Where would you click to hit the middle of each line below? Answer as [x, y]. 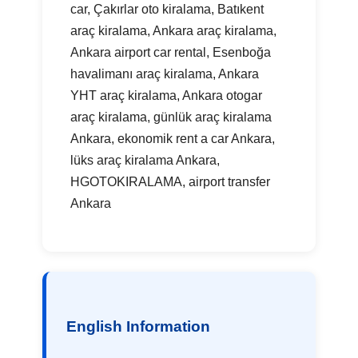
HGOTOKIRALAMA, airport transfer [171, 181]
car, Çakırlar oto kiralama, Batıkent [167, 9]
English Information [139, 326]
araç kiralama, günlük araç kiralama [171, 117]
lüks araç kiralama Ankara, [145, 160]
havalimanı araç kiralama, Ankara [165, 74]
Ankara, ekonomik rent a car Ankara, [173, 138]
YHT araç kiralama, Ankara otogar [167, 95]
